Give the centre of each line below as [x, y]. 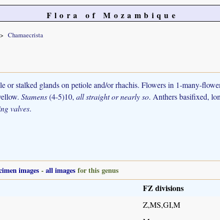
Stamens [34, 96]
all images [61, 170]
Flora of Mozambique [112, 15]
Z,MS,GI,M [162, 204]
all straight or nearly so [112, 96]
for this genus [97, 170]
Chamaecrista [26, 35]
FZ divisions [163, 188]
